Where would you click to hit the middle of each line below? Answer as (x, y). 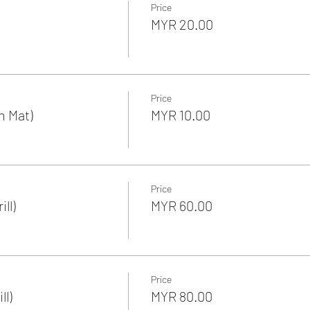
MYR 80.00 (181, 296)
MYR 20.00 (182, 24)
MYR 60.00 (181, 205)
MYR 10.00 (180, 115)
